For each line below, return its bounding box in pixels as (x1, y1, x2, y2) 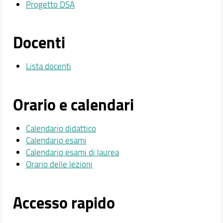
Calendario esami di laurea (25, 146, 119, 158)
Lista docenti (25, 60, 71, 72)
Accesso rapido (12, 190, 115, 214)
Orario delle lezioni (25, 158, 93, 170)
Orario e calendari (12, 93, 134, 116)
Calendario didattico (25, 122, 96, 134)
